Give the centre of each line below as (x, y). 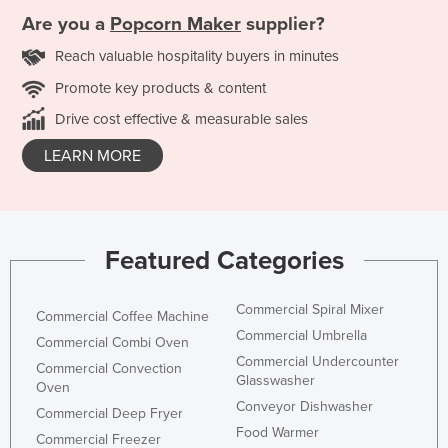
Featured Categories (224, 261)
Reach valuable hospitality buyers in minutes (197, 55)
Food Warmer (277, 433)
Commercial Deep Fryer (109, 414)
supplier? (283, 23)
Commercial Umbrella (301, 336)
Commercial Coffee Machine (122, 317)
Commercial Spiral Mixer (310, 310)
